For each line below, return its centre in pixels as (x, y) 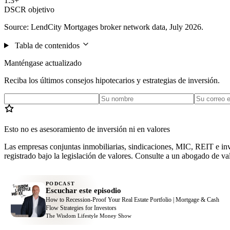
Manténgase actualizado (43, 63)
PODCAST (60, 184)
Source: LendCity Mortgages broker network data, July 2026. (104, 27)
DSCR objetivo (29, 9)
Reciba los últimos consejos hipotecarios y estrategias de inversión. (112, 80)
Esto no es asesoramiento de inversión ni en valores (87, 129)
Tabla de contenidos (47, 45)
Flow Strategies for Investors (81, 208)
